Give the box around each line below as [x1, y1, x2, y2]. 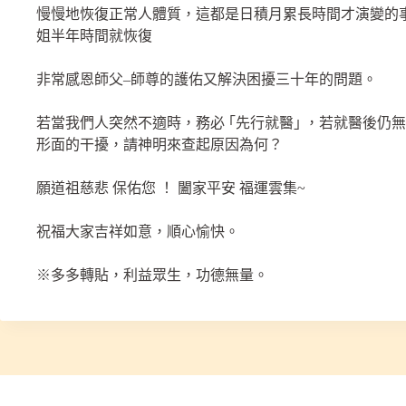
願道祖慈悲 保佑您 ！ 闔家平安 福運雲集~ [36, 179, 305, 196]
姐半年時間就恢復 [36, 27, 152, 43]
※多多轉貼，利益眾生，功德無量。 [36, 266, 268, 283]
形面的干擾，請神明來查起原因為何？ [36, 136, 283, 152]
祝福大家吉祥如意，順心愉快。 [36, 223, 239, 239]
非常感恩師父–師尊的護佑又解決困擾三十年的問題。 [36, 71, 377, 87]
